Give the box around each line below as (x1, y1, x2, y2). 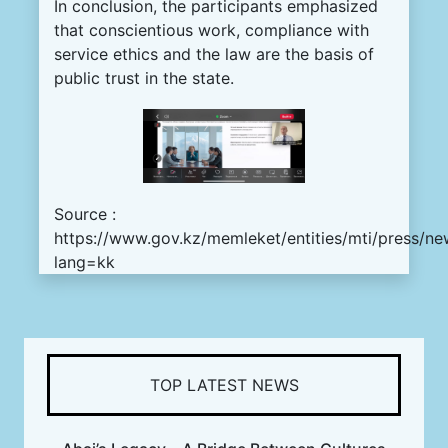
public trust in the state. (54, 68, 234, 89)
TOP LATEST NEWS (149, 375, 299, 396)
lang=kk (54, 252, 115, 273)
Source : (54, 204, 116, 225)
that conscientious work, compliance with (54, 20, 369, 41)
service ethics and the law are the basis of (54, 44, 374, 65)
